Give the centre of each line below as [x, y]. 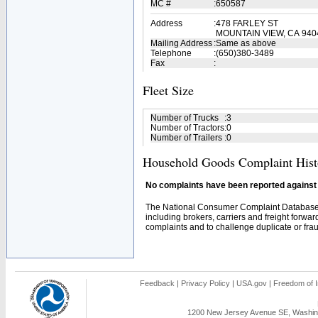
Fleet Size [168, 90]
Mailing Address [181, 43]
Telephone [171, 53]
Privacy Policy [205, 283]
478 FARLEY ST [247, 23]
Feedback [157, 283]
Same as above [246, 43]
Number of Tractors [187, 128]
